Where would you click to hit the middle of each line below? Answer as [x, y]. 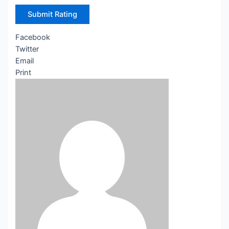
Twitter [27, 49]
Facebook [33, 37]
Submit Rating [53, 14]
